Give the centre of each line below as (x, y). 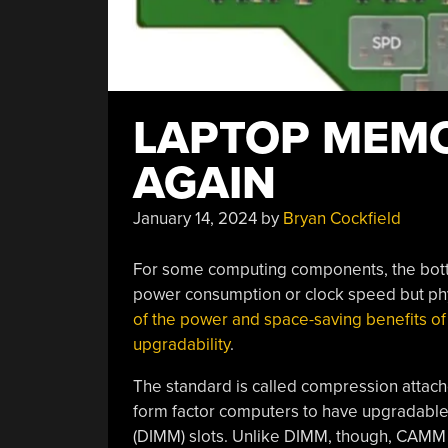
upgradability (181, 344)
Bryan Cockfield (341, 218)
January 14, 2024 (194, 218)
